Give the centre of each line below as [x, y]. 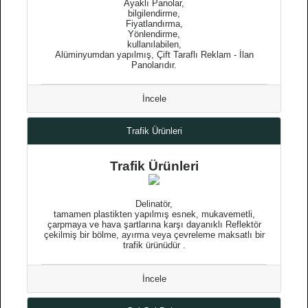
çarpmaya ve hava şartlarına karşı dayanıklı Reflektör [154, 224]
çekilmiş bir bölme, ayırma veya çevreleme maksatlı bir [154, 235]
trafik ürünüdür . [154, 245]
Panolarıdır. [154, 65]
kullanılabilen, [154, 44]
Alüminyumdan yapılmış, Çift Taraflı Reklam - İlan [154, 55]
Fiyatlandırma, [154, 24]
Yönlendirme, [154, 34]
